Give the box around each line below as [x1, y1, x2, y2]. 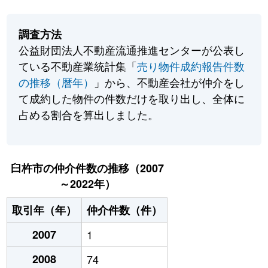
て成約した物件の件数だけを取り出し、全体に [19, 90, 245, 106]
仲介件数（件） [87, 202, 163, 218]
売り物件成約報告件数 [137, 58, 245, 74]
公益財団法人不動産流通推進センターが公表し [19, 42, 245, 58]
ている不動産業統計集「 [19, 58, 138, 74]
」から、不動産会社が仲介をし [94, 74, 245, 90]
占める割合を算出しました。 [19, 106, 159, 123]
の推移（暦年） [19, 74, 95, 90]
